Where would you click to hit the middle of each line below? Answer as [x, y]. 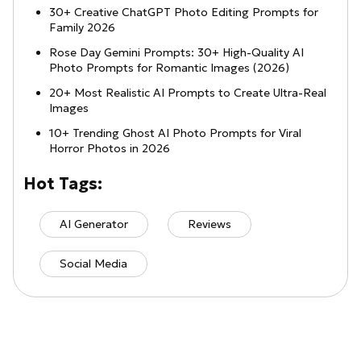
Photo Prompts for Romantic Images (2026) [169, 68]
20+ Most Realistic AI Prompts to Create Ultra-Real [188, 93]
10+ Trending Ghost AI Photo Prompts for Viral [175, 133]
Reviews [210, 224]
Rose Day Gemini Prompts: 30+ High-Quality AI [176, 53]
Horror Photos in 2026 [110, 149]
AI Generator [94, 224]
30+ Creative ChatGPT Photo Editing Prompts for [184, 12]
